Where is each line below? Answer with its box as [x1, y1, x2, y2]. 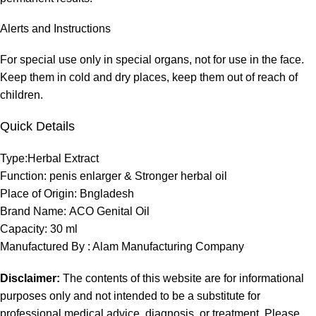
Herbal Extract [28, 152, 99, 164]
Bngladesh [80, 187, 134, 200]
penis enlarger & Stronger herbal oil [49, 169, 227, 182]
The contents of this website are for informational [63, 272, 304, 284]
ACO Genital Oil [69, 205, 150, 217]
